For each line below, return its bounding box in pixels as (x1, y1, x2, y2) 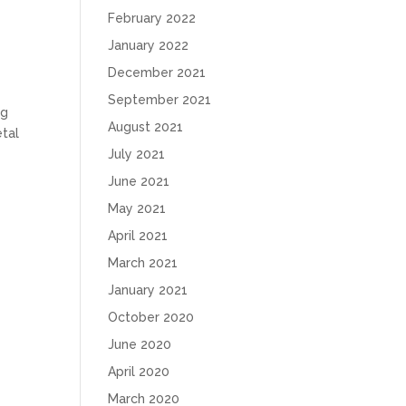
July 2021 (108, 147, 166, 161)
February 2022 (108, 11, 197, 25)
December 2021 (108, 65, 207, 80)
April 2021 (108, 228, 169, 243)
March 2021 (108, 256, 179, 270)
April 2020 (108, 364, 170, 379)
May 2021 (108, 201, 167, 216)
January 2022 (108, 38, 189, 53)
